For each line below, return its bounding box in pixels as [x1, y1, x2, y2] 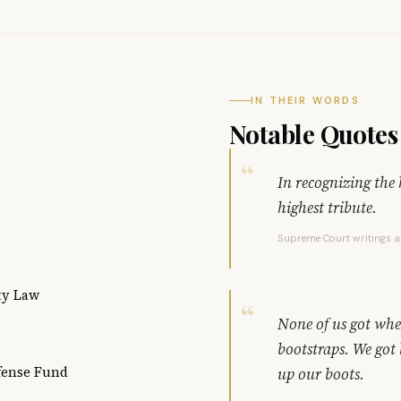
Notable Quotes [229, 117, 398, 150]
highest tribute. [277, 197, 377, 218]
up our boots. [277, 363, 364, 385]
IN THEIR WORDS [251, 94, 360, 107]
